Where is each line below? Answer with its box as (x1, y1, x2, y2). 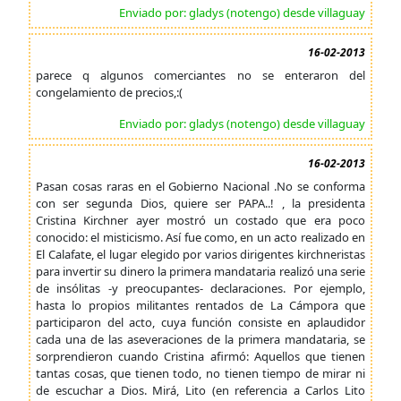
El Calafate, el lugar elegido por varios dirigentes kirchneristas (36, 246, 365, 262)
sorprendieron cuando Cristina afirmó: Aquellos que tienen (36, 348, 365, 364)
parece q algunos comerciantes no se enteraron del (36, 67, 365, 83)
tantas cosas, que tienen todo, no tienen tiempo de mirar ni (36, 365, 365, 381)
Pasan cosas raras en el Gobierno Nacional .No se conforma (36, 178, 365, 194)
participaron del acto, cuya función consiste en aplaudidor (36, 314, 365, 330)
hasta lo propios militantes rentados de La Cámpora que (36, 297, 365, 313)
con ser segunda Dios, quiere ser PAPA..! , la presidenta (36, 195, 365, 211)
